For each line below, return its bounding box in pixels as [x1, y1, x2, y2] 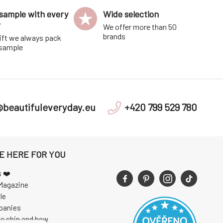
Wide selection [103, 8, 159, 19]
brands [103, 31, 125, 41]
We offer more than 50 [103, 22, 177, 31]
